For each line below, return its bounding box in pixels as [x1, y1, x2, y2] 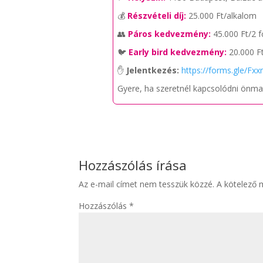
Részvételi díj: [127, 10, 187, 21]
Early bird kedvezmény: [129, 46, 227, 58]
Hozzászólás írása [79, 156, 187, 174]
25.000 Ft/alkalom [186, 10, 257, 21]
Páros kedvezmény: [128, 28, 211, 39]
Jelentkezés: [126, 65, 180, 76]
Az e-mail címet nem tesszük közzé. [79, 178, 215, 190]
